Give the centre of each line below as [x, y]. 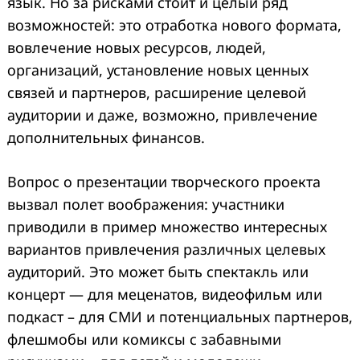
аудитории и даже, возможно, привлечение [162, 115]
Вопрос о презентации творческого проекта [164, 181]
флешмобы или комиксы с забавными [144, 339]
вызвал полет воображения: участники [146, 204]
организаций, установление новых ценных [158, 70]
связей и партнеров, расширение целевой [157, 92]
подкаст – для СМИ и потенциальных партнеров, [180, 316]
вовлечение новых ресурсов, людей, [137, 47]
